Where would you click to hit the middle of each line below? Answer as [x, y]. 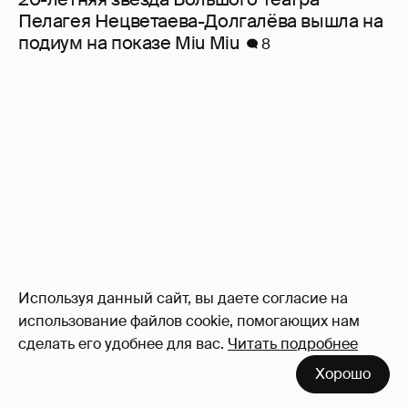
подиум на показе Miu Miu [129, 43]
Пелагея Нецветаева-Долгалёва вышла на [201, 21]
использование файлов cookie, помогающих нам [189, 321]
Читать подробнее [293, 344]
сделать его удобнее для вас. [121, 344]
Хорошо [343, 374]
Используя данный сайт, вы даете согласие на [183, 298]
